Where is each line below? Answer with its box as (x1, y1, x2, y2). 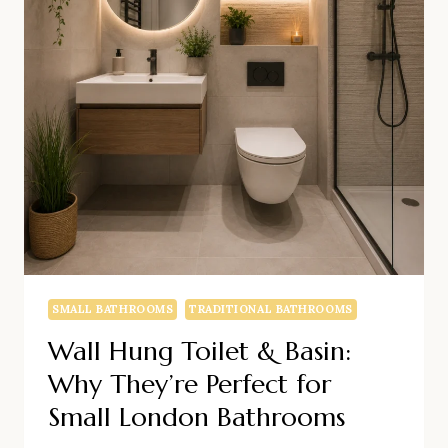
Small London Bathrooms (48, 401, 345, 434)
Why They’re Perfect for (48, 368, 331, 401)
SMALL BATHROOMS (52, 302, 174, 317)
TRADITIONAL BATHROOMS (188, 302, 353, 317)
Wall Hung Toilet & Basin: (48, 335, 351, 368)
